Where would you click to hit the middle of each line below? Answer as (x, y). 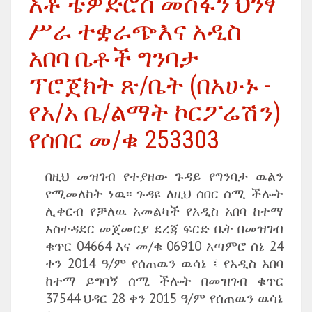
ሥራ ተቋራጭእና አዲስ (135, 31)
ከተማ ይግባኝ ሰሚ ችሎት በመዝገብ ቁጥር (164, 280)
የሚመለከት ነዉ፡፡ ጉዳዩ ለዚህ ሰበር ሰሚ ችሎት (164, 193)
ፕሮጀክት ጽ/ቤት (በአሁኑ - (150, 86)
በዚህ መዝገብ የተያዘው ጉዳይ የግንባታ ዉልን (164, 176)
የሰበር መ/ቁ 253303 (124, 140)
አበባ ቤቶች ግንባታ (114, 58)
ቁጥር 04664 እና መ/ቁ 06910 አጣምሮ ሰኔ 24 (164, 245)
